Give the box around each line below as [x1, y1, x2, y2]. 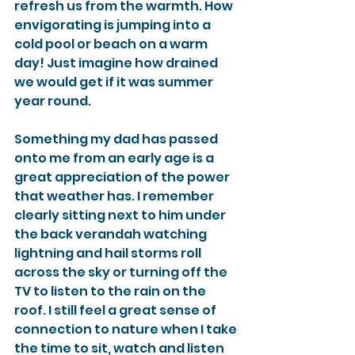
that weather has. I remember [14, 187, 216, 205]
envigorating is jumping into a [14, 16, 213, 34]
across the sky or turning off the [14, 263, 230, 281]
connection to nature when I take [14, 320, 239, 338]
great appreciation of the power [14, 168, 232, 186]
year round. [14, 92, 94, 110]
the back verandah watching [14, 225, 209, 243]
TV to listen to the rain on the [14, 282, 208, 300]
